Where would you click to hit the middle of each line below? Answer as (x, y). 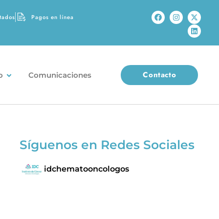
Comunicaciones (60, 75)
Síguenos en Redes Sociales (107, 144)
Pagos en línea (53, 17)
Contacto (160, 75)
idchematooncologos (87, 169)
